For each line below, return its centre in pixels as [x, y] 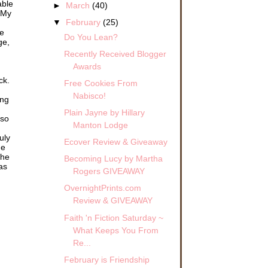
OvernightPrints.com [102, 188]
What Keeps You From [115, 230]
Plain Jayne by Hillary [104, 113]
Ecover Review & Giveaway [115, 142]
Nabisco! [89, 95]
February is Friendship [106, 259]
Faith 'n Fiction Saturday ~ [113, 217]
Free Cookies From [100, 83]
